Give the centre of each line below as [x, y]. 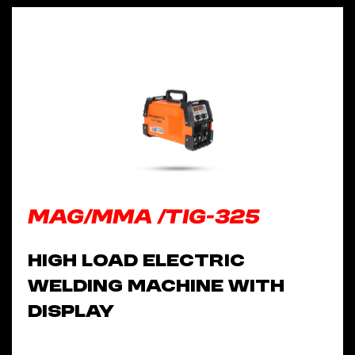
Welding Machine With [156, 287]
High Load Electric [136, 262]
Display [71, 313]
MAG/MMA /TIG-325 [145, 218]
